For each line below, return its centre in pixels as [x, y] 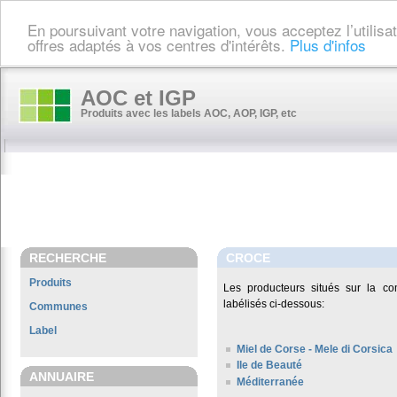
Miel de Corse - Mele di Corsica [315, 349]
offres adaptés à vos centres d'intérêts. [159, 44]
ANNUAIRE [62, 377]
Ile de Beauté [269, 366]
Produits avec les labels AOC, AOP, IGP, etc [189, 113]
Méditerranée [270, 381]
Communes [58, 307]
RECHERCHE [68, 258]
